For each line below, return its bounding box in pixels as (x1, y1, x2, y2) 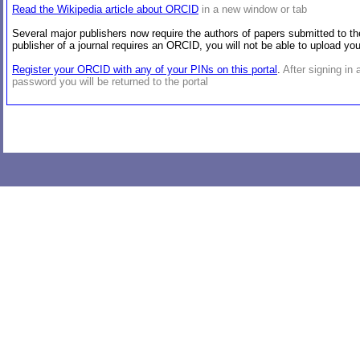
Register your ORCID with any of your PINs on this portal (12, 63, 277, 76)
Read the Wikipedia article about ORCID (12, 2, 198, 15)
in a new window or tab (202, 2, 307, 15)
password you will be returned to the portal (12, 75, 208, 88)
